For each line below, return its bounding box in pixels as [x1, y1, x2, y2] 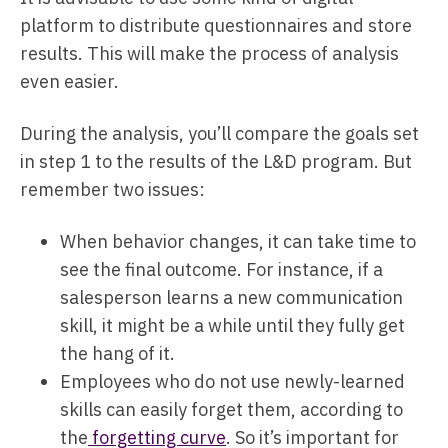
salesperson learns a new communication [60, 286, 403, 309]
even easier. [20, 70, 119, 93]
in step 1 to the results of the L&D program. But [20, 150, 412, 173]
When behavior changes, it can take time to [60, 230, 416, 253]
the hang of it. [60, 342, 175, 365]
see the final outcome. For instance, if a [60, 258, 383, 281]
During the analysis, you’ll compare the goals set [20, 122, 419, 145]
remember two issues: [20, 178, 205, 201]
